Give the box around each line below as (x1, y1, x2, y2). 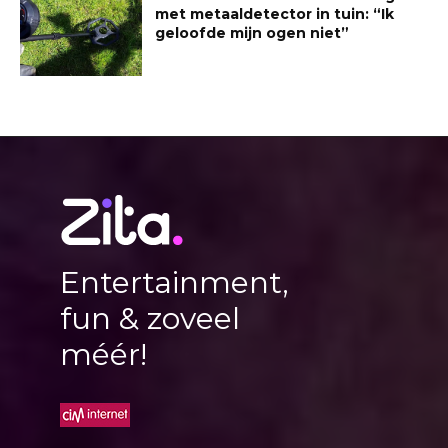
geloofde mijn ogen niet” (155, 23, 350, 42)
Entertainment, (60, 263, 289, 301)
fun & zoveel (60, 299, 240, 337)
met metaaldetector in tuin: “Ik (155, 4, 395, 23)
